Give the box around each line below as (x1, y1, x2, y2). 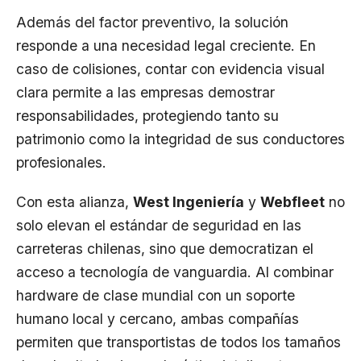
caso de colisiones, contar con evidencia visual (16, 60, 325, 77)
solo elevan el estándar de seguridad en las (16, 216, 301, 234)
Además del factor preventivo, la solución (16, 13, 288, 31)
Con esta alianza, (16, 193, 133, 210)
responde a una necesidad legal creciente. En (16, 36, 316, 54)
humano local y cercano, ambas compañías (16, 309, 299, 327)
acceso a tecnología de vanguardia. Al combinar (16, 263, 334, 280)
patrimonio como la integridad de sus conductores (16, 130, 345, 147)
